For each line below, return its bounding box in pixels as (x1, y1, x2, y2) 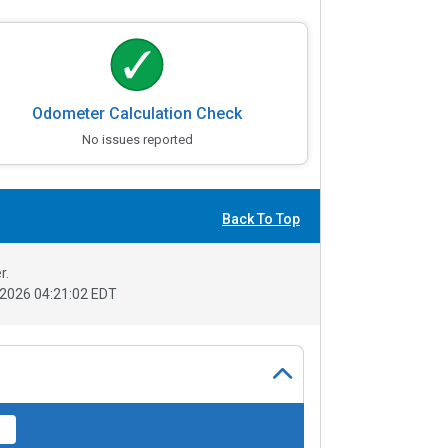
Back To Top (222, 210, 300, 227)
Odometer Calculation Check (32, 104, 243, 124)
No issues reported (81, 132, 193, 148)
